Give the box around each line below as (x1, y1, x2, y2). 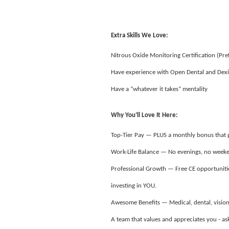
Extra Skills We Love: (111, 32, 168, 39)
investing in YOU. (111, 182, 156, 189)
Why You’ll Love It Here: (111, 112, 178, 119)
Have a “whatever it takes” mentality (111, 85, 209, 93)
